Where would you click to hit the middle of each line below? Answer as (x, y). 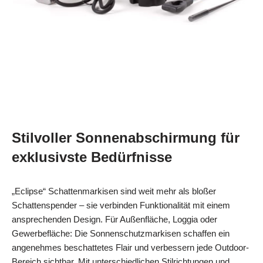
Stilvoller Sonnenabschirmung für (126, 137)
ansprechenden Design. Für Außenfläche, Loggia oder (114, 219)
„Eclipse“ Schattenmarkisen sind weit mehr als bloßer (114, 191)
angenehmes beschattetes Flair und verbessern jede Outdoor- (130, 247)
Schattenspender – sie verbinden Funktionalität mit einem (121, 205)
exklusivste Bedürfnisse (92, 157)
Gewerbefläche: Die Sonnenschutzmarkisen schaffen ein (121, 233)
